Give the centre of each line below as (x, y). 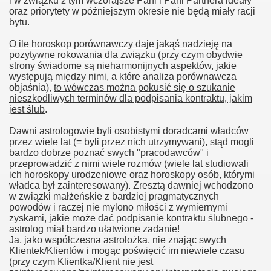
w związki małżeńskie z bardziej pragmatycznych (114, 196)
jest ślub (27, 109)
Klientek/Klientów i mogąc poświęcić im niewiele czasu (127, 251)
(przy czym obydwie (199, 55)
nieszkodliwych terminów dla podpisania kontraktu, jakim (131, 98)
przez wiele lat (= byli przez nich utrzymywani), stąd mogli (132, 142)
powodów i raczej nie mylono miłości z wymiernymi (118, 207)
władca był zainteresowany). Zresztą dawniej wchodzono (131, 185)
